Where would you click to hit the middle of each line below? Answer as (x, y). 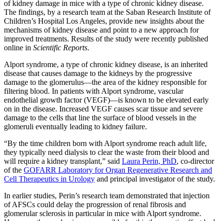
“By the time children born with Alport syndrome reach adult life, (105, 144)
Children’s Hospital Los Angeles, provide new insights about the (104, 21)
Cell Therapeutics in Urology (49, 179)
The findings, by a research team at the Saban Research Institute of (107, 12)
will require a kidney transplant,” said (63, 161)
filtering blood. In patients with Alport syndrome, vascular (94, 91)
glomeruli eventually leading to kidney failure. (75, 127)
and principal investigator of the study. (155, 179)
